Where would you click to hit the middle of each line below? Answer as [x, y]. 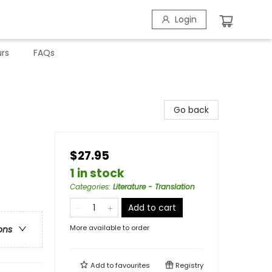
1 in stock [97, 173]
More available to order [110, 228]
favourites [133, 265]
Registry [189, 265]
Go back [191, 110]
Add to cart [152, 208]
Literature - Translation [154, 187]
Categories [89, 187]
